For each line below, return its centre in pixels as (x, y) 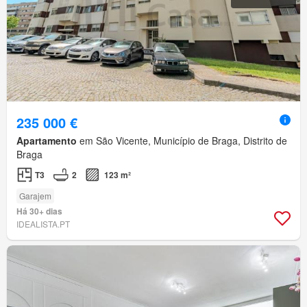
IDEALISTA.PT (43, 224)
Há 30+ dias (39, 211)
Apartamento (47, 141)
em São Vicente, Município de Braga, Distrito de (182, 141)
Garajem (35, 196)
